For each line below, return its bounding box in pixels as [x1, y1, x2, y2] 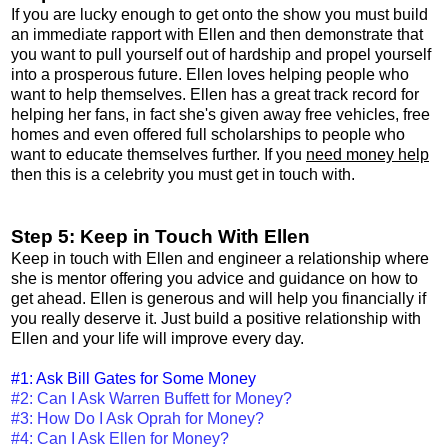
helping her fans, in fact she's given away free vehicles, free [11, 105, 430, 123]
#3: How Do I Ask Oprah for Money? [11, 409, 264, 427]
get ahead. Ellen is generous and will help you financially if [11, 289, 426, 307]
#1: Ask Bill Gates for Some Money [11, 369, 256, 387]
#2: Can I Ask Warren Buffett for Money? [11, 389, 292, 407]
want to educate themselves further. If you [11, 145, 306, 163]
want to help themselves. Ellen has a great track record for [11, 85, 419, 103]
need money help [306, 145, 429, 163]
